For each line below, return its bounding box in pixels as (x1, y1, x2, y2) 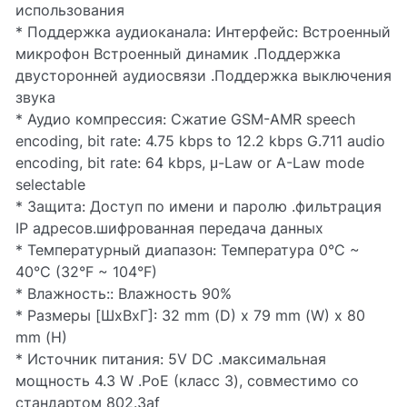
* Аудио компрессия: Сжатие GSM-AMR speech (15, 110, 355, 128)
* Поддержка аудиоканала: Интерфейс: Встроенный (15, 23, 391, 41)
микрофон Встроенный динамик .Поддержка (15, 45, 341, 63)
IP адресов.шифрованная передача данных (15, 219, 323, 237)
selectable (15, 175, 85, 194)
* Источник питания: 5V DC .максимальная (15, 350, 326, 368)
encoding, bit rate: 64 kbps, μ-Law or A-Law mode (15, 154, 364, 172)
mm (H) (15, 328, 67, 346)
